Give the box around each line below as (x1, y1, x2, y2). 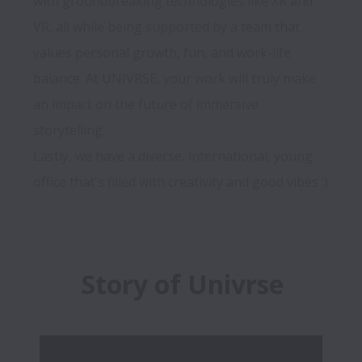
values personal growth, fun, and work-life (33, 44, 291, 62)
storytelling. (33, 121, 108, 140)
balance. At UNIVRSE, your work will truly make (33, 69, 316, 88)
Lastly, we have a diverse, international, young (33, 147, 313, 166)
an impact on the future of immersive (33, 95, 259, 114)
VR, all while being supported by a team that (33, 18, 300, 36)
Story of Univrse (80, 267, 284, 302)
